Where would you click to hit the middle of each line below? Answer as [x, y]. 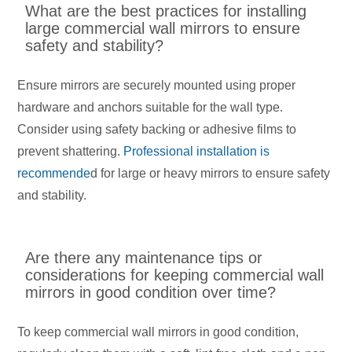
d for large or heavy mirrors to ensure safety [211, 174]
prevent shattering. [71, 152]
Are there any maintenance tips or [144, 258]
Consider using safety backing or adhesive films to [157, 130]
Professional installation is [197, 152]
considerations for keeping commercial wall [175, 275]
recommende [54, 174]
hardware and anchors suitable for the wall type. [150, 108]
